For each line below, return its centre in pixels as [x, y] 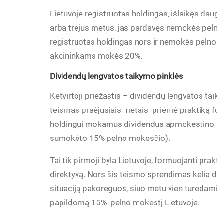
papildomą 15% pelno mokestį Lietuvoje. [125, 202]
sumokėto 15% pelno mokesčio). [110, 138]
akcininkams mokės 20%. [96, 56]
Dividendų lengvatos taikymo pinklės [117, 76]
